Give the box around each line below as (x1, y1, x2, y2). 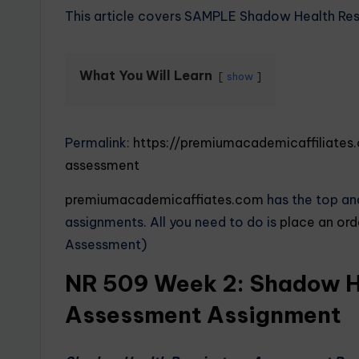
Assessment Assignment (65, 301, 341, 329)
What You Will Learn (79, 67, 212, 83)
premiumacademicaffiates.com (65, 192, 264, 208)
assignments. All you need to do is (65, 214, 280, 230)
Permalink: (65, 135, 133, 151)
